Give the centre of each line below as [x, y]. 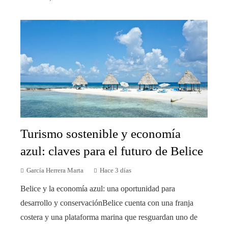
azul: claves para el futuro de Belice [112, 151]
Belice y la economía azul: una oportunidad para [98, 189]
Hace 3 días [116, 171]
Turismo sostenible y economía [101, 134]
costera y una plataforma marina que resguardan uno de [109, 217]
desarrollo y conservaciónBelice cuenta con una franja [107, 203]
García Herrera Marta [55, 171]
